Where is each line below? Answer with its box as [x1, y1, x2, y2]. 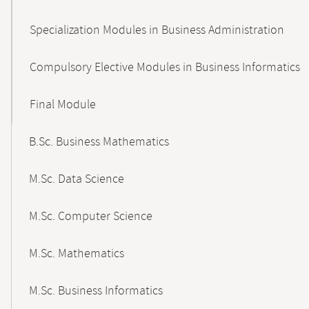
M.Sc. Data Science [29, 171, 124, 188]
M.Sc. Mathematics [29, 246, 124, 262]
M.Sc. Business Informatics [29, 283, 163, 299]
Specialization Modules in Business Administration [30, 22, 284, 39]
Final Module [30, 97, 96, 113]
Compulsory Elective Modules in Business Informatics [30, 59, 300, 76]
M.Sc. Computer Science [29, 208, 152, 225]
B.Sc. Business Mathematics [29, 134, 169, 150]
